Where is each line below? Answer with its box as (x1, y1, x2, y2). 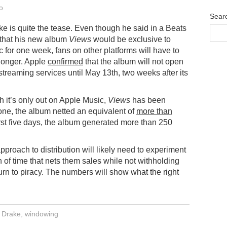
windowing (24, 209, 58, 218)
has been (130, 95, 166, 104)
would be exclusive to (91, 34, 171, 44)
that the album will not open (83, 57, 183, 66)
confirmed (48, 57, 83, 66)
